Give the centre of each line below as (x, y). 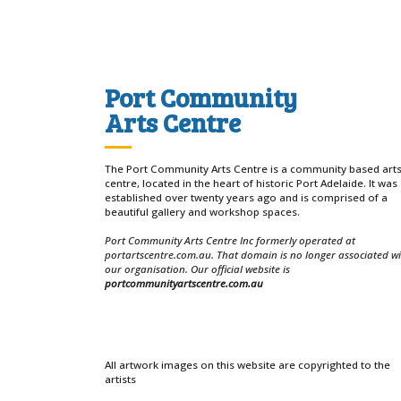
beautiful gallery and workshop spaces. (202, 212)
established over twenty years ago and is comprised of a (246, 198)
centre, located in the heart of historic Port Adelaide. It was (251, 183)
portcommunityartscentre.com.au (184, 284)
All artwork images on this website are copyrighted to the (247, 365)
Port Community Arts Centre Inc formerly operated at (230, 241)
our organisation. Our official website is (197, 269)
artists (120, 379)
